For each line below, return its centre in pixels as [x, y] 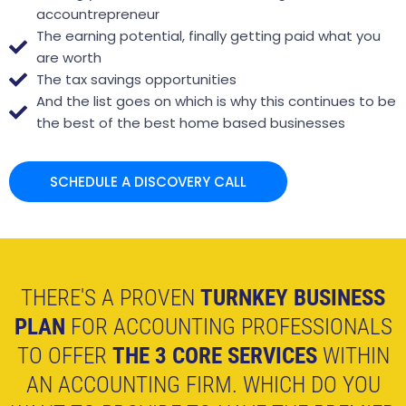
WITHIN [353, 355]
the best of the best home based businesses [191, 122]
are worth [69, 57]
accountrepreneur [98, 14]
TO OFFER [64, 355]
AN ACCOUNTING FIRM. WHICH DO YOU [203, 384]
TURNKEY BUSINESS [293, 297]
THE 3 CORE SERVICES [214, 355]
